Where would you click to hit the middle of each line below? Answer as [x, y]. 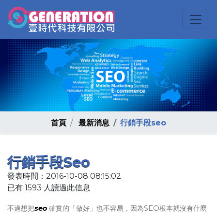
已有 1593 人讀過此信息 [49, 188]
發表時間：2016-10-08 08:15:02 [64, 176]
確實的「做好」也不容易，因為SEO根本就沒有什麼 [127, 208]
